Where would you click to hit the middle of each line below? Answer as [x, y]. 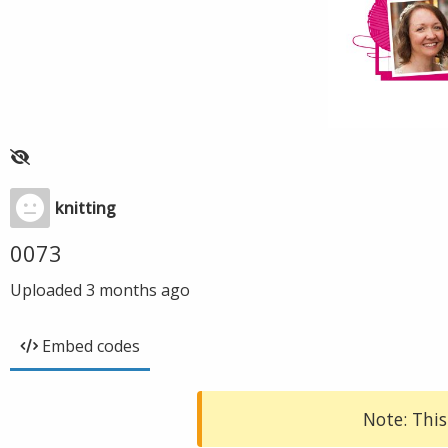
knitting [85, 208]
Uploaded [48, 290]
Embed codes [91, 346]
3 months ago [138, 290]
